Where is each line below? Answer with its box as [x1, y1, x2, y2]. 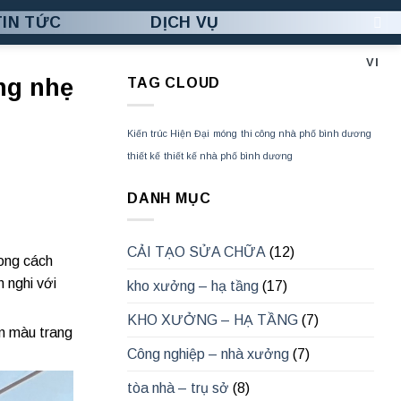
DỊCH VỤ [150, 13, 219, 31]
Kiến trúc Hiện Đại [127, 127, 209, 139]
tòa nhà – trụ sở [127, 380, 229, 397]
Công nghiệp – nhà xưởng [127, 346, 289, 363]
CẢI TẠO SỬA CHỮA [127, 244, 266, 260]
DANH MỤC [127, 190, 211, 206]
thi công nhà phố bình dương [241, 127, 371, 139]
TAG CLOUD [127, 75, 221, 90]
